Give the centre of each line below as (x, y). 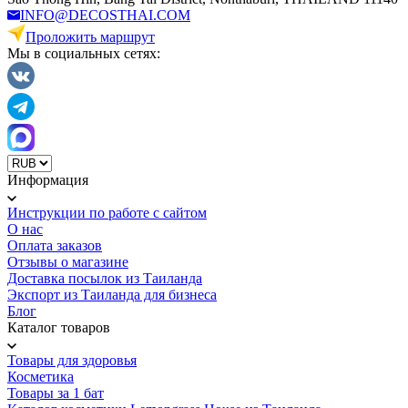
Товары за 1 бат (56, 393)
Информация (48, 179)
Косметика (41, 376)
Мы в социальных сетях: (84, 53)
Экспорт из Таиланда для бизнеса (112, 294)
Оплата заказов (55, 245)
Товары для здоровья (72, 360)
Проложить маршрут (90, 36)
